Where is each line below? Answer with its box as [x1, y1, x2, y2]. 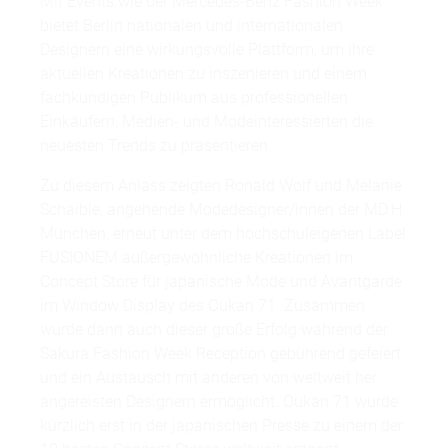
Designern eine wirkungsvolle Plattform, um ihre [40, 40, 374, 60]
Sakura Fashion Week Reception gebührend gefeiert [40, 344, 401, 364]
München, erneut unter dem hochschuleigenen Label [40, 224, 406, 244]
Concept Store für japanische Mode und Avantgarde [40, 272, 402, 292]
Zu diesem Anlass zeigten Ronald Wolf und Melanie [40, 176, 402, 196]
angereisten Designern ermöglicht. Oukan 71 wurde [40, 392, 398, 412]
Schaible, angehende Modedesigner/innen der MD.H [40, 200, 402, 220]
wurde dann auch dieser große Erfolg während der [40, 320, 388, 340]
